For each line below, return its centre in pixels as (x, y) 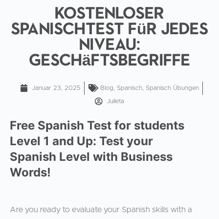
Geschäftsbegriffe (109, 59)
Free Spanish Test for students (97, 126)
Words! (30, 173)
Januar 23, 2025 (56, 88)
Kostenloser (109, 12)
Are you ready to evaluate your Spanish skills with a (101, 210)
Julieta (115, 101)
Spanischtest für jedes (109, 28)
